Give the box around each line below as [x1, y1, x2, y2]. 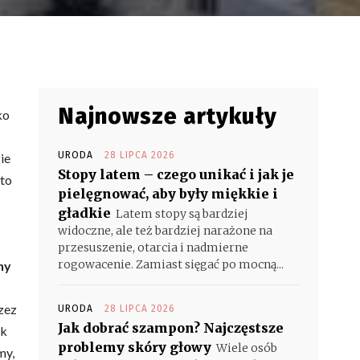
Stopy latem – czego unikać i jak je [58, 166, 294, 182]
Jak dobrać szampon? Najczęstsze [58, 320, 284, 336]
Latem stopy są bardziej [116, 207, 248, 221]
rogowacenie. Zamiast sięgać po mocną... [58, 257, 284, 272]
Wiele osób [216, 341, 277, 355]
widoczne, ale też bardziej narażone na [58, 223, 272, 238]
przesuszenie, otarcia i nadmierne [58, 240, 248, 255]
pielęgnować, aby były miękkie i [58, 186, 278, 202]
